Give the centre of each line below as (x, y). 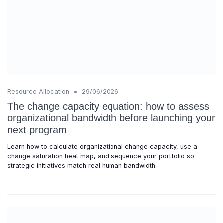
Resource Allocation (38, 91)
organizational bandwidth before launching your (111, 118)
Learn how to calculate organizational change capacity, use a (102, 146)
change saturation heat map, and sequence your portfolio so (101, 156)
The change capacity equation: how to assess (108, 106)
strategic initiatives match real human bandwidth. (82, 165)
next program (37, 130)
